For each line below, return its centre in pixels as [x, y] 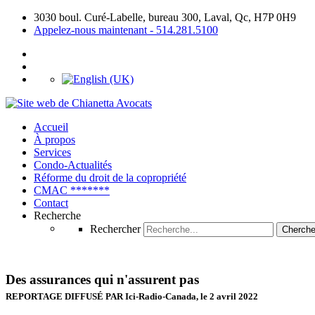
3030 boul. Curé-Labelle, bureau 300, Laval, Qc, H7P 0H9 [165, 17]
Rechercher [115, 229]
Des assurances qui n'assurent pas [102, 279]
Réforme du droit [72, 178]
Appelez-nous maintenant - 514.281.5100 [126, 30]
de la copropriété [149, 178]
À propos [54, 140]
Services [52, 152]
